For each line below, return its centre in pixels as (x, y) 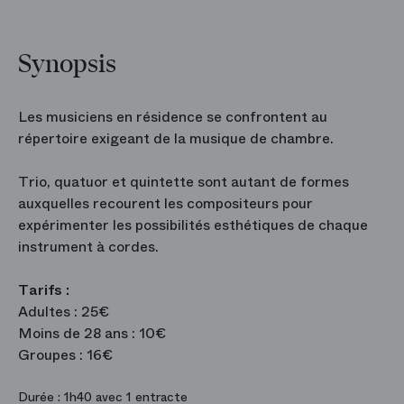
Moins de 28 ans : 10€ (92, 333)
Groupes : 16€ (67, 355)
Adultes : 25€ (64, 312)
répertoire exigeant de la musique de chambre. (176, 138)
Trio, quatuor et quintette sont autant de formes (184, 182)
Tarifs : (44, 290)
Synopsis (67, 64)
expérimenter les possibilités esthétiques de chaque (193, 225)
